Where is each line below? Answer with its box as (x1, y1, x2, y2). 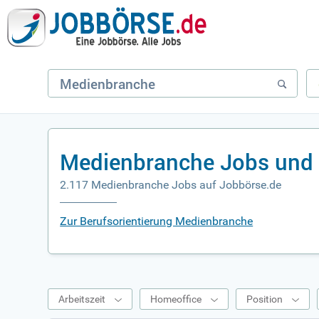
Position (246, 293, 283, 305)
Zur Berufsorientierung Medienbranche (60, 214, 253, 228)
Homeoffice (150, 293, 202, 305)
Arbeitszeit (58, 293, 106, 305)
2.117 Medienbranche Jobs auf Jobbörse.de (60, 178, 282, 192)
